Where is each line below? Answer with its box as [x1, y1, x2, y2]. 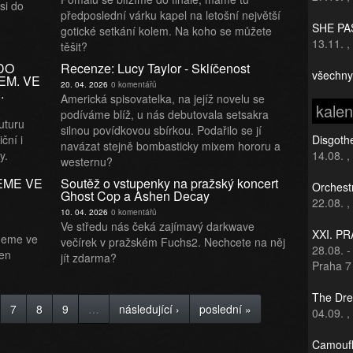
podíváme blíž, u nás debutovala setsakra [61, 106, 269, 122]
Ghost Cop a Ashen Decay [61, 187, 210, 205]
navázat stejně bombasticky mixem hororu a [61, 138, 281, 154]
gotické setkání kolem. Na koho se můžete [61, 23, 273, 39]
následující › [119, 301, 180, 317]
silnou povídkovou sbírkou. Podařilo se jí [61, 122, 262, 138]
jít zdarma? [61, 250, 117, 266]
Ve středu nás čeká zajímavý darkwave [61, 218, 255, 234]
